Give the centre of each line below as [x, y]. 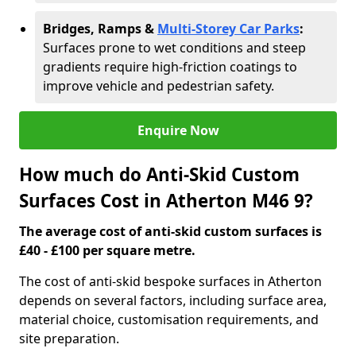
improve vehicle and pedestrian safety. [159, 86]
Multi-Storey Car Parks [228, 29]
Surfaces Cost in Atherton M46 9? [166, 201]
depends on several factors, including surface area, [173, 300]
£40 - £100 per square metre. [107, 250]
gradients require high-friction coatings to [170, 67]
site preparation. [69, 339]
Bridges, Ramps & [100, 29]
